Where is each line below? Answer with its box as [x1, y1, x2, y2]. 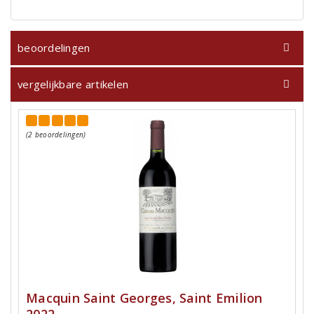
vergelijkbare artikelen [18, 77, 129, 92]
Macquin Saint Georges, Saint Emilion [26, 289, 263, 307]
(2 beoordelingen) [26, 130, 86, 140]
